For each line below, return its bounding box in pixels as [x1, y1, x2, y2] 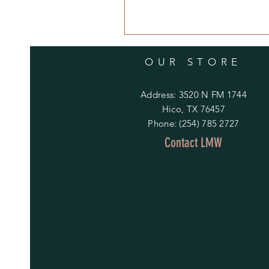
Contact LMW [164, 134, 222, 151]
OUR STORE [145, 55, 242, 68]
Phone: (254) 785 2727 [148, 117, 240, 129]
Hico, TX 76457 [162, 103, 226, 115]
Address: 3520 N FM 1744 [141, 88, 247, 100]
